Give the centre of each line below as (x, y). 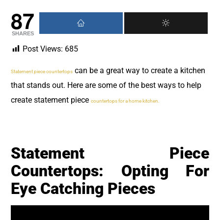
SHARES (23, 33)
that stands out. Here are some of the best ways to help (106, 85)
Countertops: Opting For (110, 171)
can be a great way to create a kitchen (139, 71)
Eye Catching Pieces (83, 188)
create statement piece (51, 100)
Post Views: (43, 49)
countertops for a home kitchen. (125, 101)
